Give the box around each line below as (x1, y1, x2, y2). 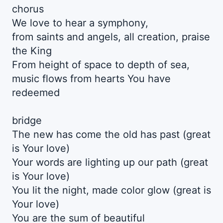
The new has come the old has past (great (12, 128, 211, 141)
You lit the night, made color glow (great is (12, 184, 211, 197)
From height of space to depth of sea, (12, 59, 190, 71)
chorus (12, 3, 44, 15)
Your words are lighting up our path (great (12, 156, 208, 169)
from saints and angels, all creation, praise (12, 31, 210, 43)
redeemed (12, 87, 60, 99)
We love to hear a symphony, (12, 17, 148, 29)
